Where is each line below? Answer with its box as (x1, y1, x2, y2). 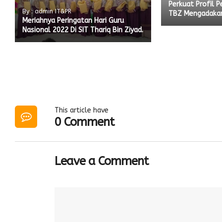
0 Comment (55, 115, 114, 129)
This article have (55, 106, 109, 115)
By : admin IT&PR (22, 7, 71, 15)
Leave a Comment (55, 154, 149, 168)
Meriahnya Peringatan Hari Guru (22, 16, 124, 25)
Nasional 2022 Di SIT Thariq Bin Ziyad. (22, 25, 143, 34)
